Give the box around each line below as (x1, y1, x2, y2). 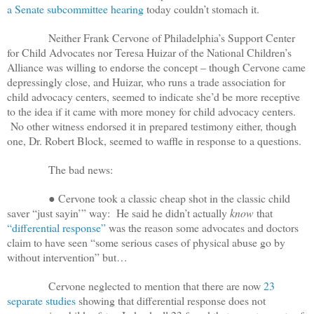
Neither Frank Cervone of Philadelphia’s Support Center (7, 29, 295, 45)
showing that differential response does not (76, 292, 266, 308)
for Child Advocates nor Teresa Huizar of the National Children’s (7, 44, 292, 60)
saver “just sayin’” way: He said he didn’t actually (7, 205, 230, 220)
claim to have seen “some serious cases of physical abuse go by (7, 234, 285, 250)
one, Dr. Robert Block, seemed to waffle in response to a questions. (7, 132, 301, 148)
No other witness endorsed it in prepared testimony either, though (7, 118, 296, 133)
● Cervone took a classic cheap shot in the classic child (7, 190, 290, 205)
